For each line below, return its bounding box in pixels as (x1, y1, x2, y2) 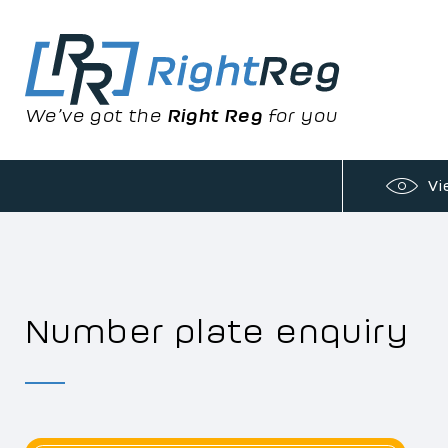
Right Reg (166, 106, 263, 126)
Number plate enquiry (25, 314, 408, 348)
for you (262, 106, 338, 126)
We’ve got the (25, 106, 167, 126)
